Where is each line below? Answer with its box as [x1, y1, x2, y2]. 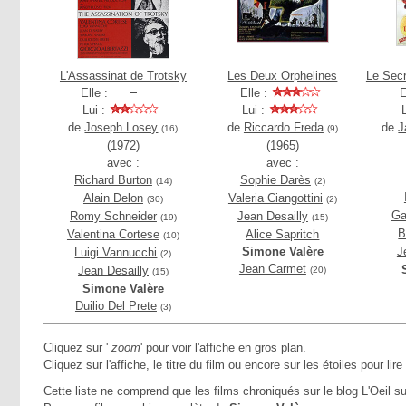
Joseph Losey [84, 121, 159, 134]
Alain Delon [82, 191, 143, 205]
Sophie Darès [239, 173, 311, 187]
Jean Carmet [238, 262, 306, 275]
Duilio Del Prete [74, 299, 157, 313]
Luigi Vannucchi [74, 246, 158, 259]
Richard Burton [73, 173, 152, 187]
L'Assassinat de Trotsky [59, 69, 187, 82]
